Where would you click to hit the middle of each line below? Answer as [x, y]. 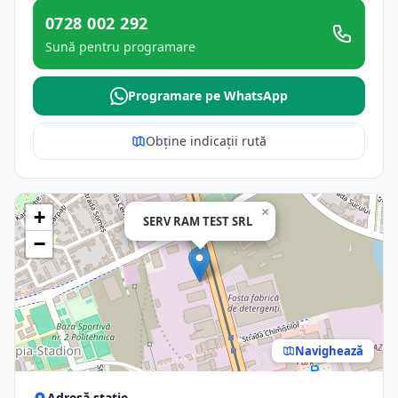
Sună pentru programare [120, 47]
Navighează [329, 350]
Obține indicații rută [206, 141]
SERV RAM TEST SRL [198, 221]
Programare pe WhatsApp [208, 96]
